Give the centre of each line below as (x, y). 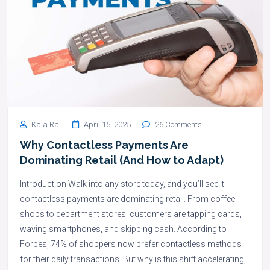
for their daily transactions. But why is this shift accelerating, (133, 259)
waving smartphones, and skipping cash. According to (123, 229)
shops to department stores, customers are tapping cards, (131, 214)
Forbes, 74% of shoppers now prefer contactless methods (131, 244)
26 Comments (177, 124)
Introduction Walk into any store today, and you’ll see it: (123, 184)
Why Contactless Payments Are (104, 145)
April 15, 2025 (106, 124)
